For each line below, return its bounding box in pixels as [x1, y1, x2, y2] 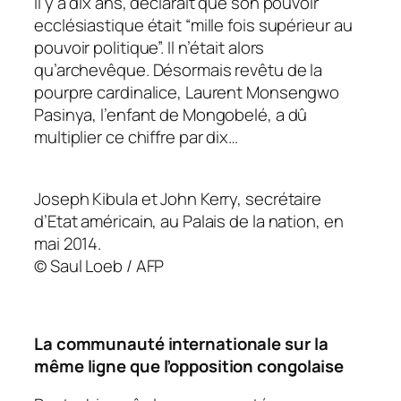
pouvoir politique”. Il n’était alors [34, 36, 265, 60]
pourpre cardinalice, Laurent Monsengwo [34, 81, 340, 105]
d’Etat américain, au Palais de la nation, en [34, 209, 344, 233]
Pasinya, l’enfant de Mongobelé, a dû [34, 103, 308, 127]
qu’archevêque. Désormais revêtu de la [34, 58, 323, 82]
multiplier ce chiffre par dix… [34, 125, 238, 149]
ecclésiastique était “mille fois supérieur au [34, 13, 353, 38]
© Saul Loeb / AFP [34, 253, 165, 277]
